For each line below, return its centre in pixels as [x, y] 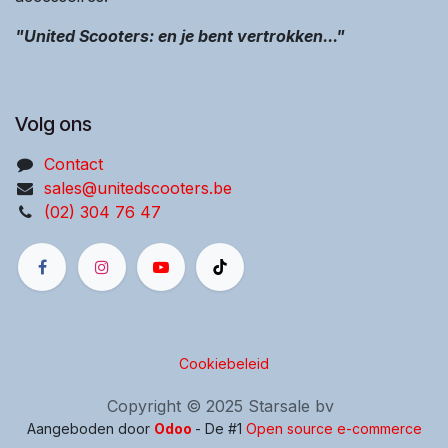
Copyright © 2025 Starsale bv [220, 406]
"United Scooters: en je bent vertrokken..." [180, 35]
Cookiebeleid [224, 364]
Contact [73, 163]
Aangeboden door [90, 429]
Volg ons [53, 123]
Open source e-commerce [333, 429]
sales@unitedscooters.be [137, 187]
